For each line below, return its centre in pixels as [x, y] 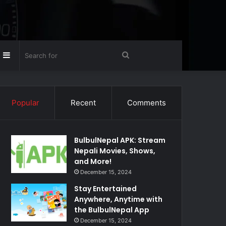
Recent [83, 103]
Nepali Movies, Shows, [115, 151]
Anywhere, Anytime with [119, 199]
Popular [25, 103]
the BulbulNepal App [112, 210]
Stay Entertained [106, 189]
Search [141, 55]
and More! [93, 161]
